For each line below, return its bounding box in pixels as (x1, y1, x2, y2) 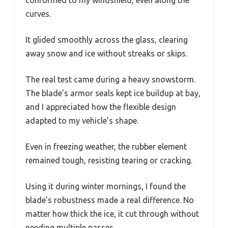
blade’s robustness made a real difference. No (25, 195, 194, 205)
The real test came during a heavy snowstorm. (25, 75, 195, 84)
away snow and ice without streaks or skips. (25, 49, 187, 59)
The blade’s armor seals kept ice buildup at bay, (25, 89, 201, 98)
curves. (25, 9, 51, 19)
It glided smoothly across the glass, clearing (25, 35, 188, 45)
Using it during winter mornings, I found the (25, 182, 186, 191)
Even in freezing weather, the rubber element (25, 142, 187, 152)
